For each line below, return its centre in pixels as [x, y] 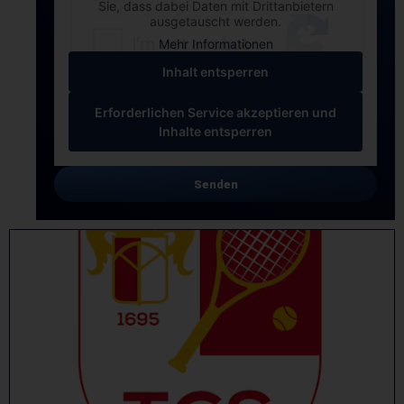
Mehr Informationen [216, 44]
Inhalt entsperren [216, 72]
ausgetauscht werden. [216, 22]
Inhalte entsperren [216, 132]
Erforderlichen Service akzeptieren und [216, 113]
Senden [216, 184]
